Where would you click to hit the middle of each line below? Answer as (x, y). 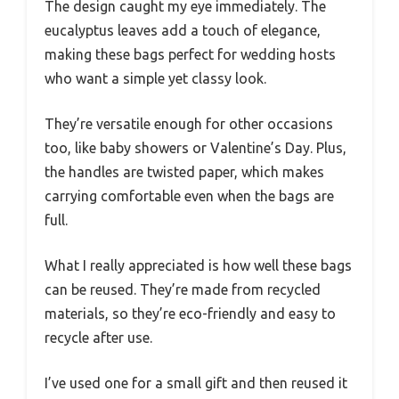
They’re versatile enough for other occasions (189, 123)
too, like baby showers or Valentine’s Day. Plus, (195, 147)
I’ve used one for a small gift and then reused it (196, 383)
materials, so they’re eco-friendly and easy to (190, 313)
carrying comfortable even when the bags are (189, 195)
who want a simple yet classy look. (155, 78)
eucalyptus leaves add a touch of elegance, (183, 30)
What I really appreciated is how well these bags (198, 265)
